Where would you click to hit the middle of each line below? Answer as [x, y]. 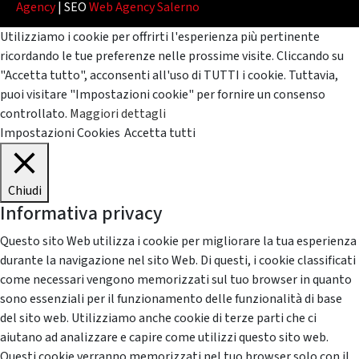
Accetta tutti [160, 133]
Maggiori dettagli [118, 114]
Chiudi [24, 191]
